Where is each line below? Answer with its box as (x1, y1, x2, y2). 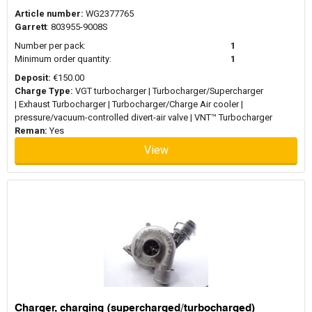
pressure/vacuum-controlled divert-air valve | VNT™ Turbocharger (15, 111, 272, 123)
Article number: (15, 8, 84, 19)
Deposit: (15, 72, 51, 83)
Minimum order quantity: (15, 53, 111, 64)
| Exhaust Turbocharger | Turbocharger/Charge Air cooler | (15, 98, 243, 109)
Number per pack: (15, 40, 86, 51)
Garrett (15, 21, 47, 32)
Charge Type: (15, 85, 73, 96)
